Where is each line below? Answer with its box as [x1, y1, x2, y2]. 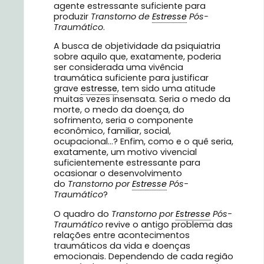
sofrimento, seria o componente [54, 114, 193, 127]
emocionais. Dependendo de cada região [54, 250, 233, 262]
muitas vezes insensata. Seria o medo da [54, 93, 230, 105]
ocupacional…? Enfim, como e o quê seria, [54, 136, 233, 148]
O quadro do [54, 207, 109, 220]
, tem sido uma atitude [117, 82, 216, 95]
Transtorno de [91, 10, 152, 22]
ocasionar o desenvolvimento [54, 167, 182, 180]
